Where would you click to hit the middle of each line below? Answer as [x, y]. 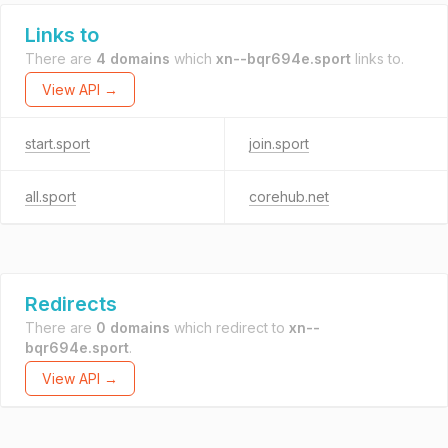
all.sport [50, 196]
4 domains [133, 58]
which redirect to [229, 327]
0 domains [133, 327]
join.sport [278, 143]
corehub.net [288, 196]
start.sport [57, 143]
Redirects [71, 304]
